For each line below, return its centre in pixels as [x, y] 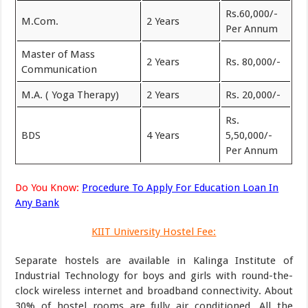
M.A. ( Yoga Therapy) [70, 95]
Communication [59, 69]
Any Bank [37, 202]
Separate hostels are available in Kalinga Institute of [154, 260]
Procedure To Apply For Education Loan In [180, 187]
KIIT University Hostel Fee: [154, 231]
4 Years [163, 135]
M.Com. [40, 21]
